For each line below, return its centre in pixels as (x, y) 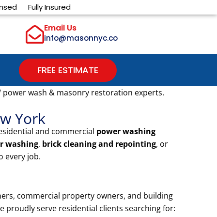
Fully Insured (49, 7)
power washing (126, 132)
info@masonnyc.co (81, 38)
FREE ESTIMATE (68, 70)
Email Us (61, 28)
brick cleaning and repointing (99, 144)
